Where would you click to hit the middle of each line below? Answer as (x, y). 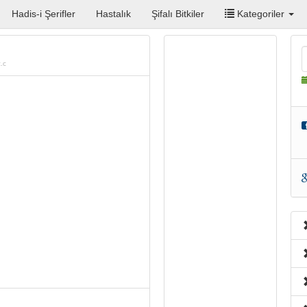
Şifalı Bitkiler (178, 14)
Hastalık (113, 14)
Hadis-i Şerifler (44, 14)
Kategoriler (261, 14)
